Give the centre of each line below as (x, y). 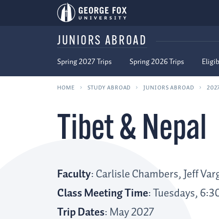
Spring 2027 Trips (85, 62)
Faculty (74, 175)
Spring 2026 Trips (157, 62)
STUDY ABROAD (109, 88)
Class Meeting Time (103, 194)
